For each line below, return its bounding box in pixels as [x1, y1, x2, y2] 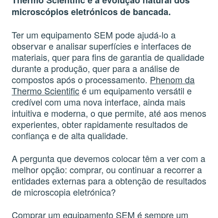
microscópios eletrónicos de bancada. [12, 5, 171, 18]
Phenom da [150, 73, 195, 86]
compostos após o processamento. [12, 73, 150, 86]
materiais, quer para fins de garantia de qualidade [12, 51, 204, 63]
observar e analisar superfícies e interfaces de [12, 39, 191, 52]
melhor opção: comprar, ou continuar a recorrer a [12, 163, 202, 176]
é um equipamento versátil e [79, 84, 192, 97]
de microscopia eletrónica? [12, 185, 116, 198]
